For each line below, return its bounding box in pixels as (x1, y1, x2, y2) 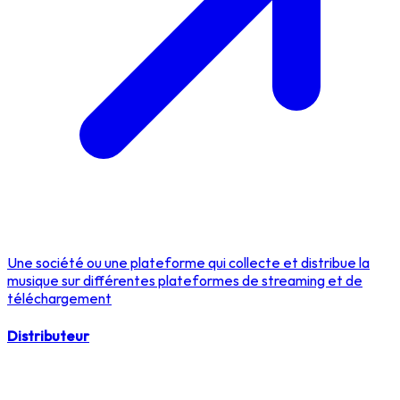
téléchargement (7, 289, 112, 308)
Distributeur (7, 326, 89, 345)
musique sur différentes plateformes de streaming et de (7, 271, 362, 290)
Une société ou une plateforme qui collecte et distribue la (7, 254, 370, 272)
